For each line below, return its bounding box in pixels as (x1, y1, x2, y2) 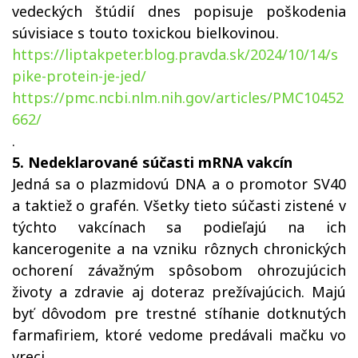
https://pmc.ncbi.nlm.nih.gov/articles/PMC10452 (12, 88, 344, 107)
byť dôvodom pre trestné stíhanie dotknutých (12, 304, 346, 323)
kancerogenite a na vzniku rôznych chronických (12, 239, 346, 258)
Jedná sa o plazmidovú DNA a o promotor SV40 (12, 174, 346, 193)
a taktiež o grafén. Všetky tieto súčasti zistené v (12, 196, 346, 215)
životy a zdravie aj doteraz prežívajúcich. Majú (12, 282, 346, 301)
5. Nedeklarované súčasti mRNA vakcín (12, 153, 292, 172)
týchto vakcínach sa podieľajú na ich (12, 217, 346, 237)
